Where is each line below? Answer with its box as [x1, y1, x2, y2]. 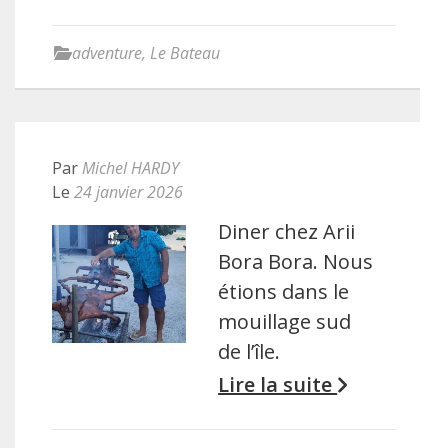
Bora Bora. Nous [218, 248, 374, 276]
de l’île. [218, 338, 281, 366]
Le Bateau [150, 42, 220, 65]
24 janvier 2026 [74, 181, 183, 204]
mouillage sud [218, 308, 352, 336]
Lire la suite [218, 371, 338, 399]
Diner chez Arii [218, 218, 356, 246]
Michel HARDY [82, 157, 179, 180]
